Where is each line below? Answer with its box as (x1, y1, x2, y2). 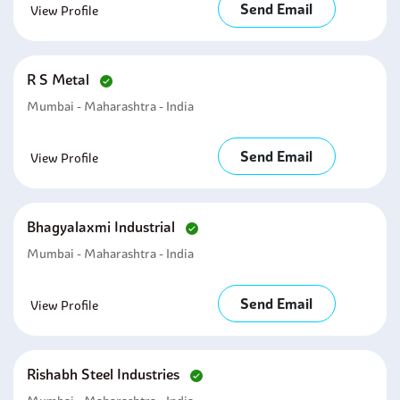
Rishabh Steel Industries (27, 365, 183, 383)
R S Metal (27, 71, 93, 88)
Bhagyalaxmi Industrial (27, 218, 179, 236)
